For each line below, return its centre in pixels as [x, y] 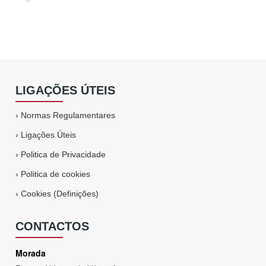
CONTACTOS [53, 226]
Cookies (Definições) [60, 194]
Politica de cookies [56, 174]
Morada [31, 253]
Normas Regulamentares [68, 115]
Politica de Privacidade [64, 154]
